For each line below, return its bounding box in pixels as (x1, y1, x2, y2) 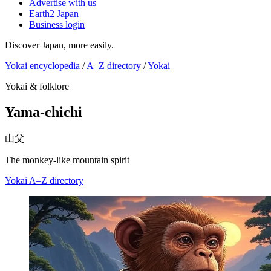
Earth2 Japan (29, 8, 79, 19)
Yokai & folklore (5, 81, 69, 91)
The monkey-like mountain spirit (5, 154, 129, 165)
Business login (29, 19, 85, 30)
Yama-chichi (5, 103, 82, 120)
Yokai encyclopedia (5, 60, 80, 71)
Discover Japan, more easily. (5, 40, 114, 50)
